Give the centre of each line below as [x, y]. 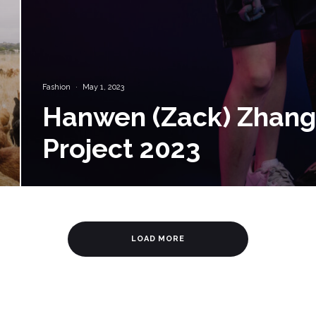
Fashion [56, 87]
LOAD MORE [158, 239]
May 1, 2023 [103, 87]
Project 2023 [121, 149]
